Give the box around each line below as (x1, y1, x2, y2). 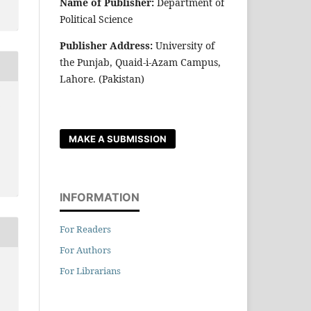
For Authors (60, 243, 111, 256)
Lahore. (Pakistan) (60, 72, 144, 85)
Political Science (60, 12, 133, 26)
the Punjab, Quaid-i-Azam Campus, (60, 55, 221, 69)
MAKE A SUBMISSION (69, 133, 167, 144)
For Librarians (60, 264, 121, 277)
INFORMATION (60, 190, 140, 204)
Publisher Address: (60, 38, 153, 52)
